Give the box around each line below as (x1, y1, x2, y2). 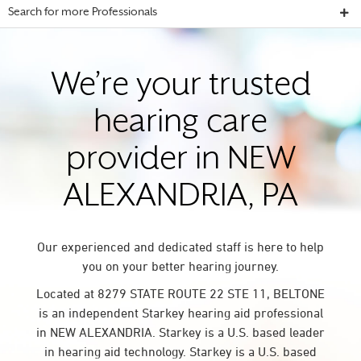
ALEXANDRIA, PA (63, 183, 298, 213)
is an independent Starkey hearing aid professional (38, 305, 323, 320)
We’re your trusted (50, 72, 311, 102)
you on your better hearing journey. (82, 259, 279, 273)
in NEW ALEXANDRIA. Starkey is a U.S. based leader (36, 325, 325, 339)
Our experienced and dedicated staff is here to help (37, 239, 324, 254)
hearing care (93, 109, 268, 139)
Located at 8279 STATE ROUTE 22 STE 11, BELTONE (36, 286, 325, 301)
